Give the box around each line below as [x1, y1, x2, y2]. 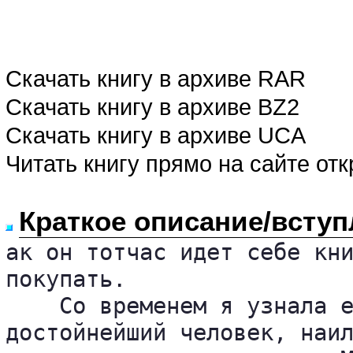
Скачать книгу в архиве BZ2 [6, 94, 299, 120]
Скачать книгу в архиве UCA [6, 122, 306, 148]
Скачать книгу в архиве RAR [6, 65, 306, 91]
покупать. [6, 266, 126, 292]
